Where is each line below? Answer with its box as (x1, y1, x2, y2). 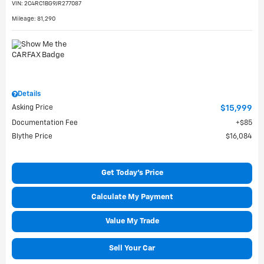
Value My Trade (105, 217, 159, 225)
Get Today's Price (101, 169, 163, 177)
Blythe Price (12, 133, 52, 140)
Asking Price (12, 104, 53, 111)
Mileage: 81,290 (12, 16, 55, 22)
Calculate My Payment (91, 193, 173, 201)
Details (18, 91, 41, 98)
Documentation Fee (12, 120, 78, 127)
